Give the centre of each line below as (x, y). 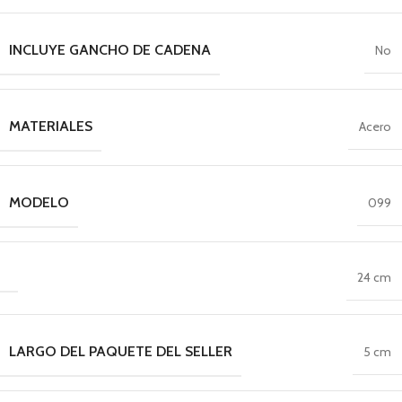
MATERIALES (51, 126)
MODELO (39, 202)
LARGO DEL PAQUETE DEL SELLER (121, 351)
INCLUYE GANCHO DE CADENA (110, 50)
